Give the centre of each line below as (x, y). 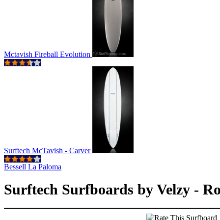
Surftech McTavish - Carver (48, 151)
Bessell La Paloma (33, 167)
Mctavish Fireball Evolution (48, 54)
